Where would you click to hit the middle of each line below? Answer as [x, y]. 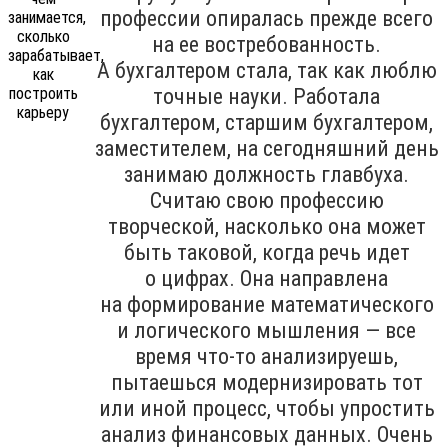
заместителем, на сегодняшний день [266, 148]
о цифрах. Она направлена [266, 278]
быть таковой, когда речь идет [266, 252]
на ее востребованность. [266, 44]
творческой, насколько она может [266, 226]
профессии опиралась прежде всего [266, 18]
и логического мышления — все [266, 330]
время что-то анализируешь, [266, 356]
